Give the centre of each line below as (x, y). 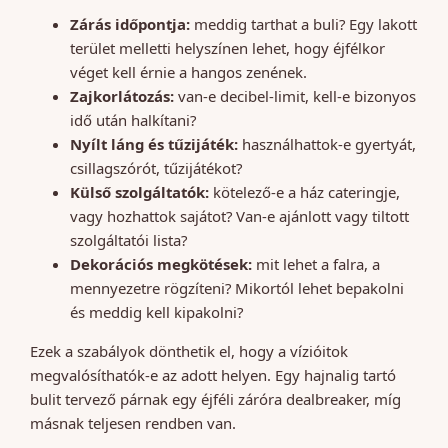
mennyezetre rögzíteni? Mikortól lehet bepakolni (237, 288)
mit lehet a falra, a (316, 264)
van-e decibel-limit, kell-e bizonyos (295, 96)
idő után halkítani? (133, 120)
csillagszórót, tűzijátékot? (156, 168)
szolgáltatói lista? (128, 240)
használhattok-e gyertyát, (327, 144)
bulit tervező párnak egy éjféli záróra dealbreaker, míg (215, 399)
